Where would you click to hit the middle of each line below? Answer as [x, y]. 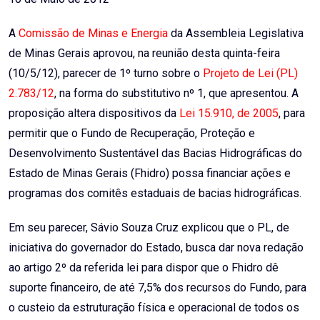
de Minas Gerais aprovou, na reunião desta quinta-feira [144, 54]
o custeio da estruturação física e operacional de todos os [154, 308]
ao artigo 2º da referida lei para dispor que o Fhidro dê [144, 268]
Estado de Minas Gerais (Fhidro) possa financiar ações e [150, 174]
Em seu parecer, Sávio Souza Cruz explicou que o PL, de [149, 228]
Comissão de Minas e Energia [95, 34]
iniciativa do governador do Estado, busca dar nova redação [156, 248]
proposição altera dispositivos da [94, 114]
